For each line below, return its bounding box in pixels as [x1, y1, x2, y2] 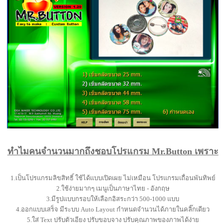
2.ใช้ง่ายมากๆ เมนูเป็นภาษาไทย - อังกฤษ [56, 184, 170, 192]
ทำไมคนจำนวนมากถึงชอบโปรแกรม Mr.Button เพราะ [7, 146, 219, 156]
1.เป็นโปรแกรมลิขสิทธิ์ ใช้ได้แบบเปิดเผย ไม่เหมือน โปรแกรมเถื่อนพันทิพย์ [10, 174, 216, 182]
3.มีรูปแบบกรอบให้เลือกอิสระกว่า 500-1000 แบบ [46, 195, 180, 203]
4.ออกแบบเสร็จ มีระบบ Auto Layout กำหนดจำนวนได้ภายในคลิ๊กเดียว [16, 205, 210, 213]
